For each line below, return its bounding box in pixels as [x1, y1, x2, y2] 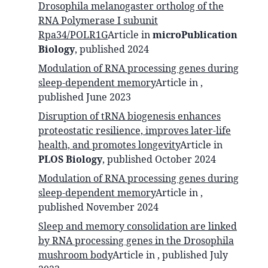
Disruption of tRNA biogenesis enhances [38, 109, 221, 123]
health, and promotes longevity [38, 138, 180, 151]
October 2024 [155, 152, 216, 166]
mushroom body [38, 248, 112, 261]
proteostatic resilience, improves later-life [38, 123, 231, 137]
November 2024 [86, 200, 159, 214]
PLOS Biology [38, 152, 102, 166]
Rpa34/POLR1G [38, 28, 108, 41]
